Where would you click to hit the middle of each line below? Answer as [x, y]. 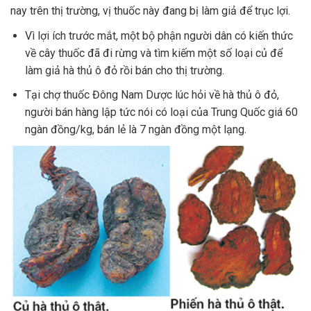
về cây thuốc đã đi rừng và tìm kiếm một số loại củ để [153, 53]
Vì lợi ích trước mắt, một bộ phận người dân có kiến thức [159, 35]
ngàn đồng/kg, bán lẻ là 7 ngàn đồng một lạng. [135, 129]
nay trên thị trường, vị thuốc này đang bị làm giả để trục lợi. [150, 10]
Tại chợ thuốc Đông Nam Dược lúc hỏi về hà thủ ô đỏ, [152, 94]
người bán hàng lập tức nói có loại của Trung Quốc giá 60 [161, 112]
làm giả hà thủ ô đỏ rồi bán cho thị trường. [124, 70]
